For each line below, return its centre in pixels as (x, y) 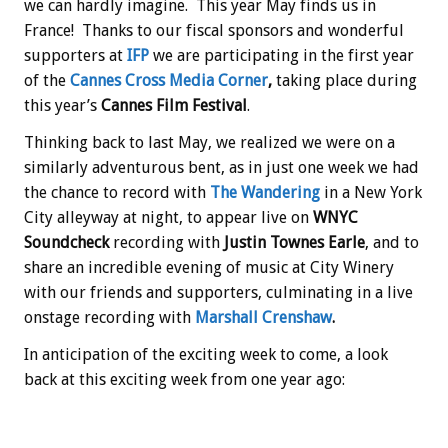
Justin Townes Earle (294, 243)
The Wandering (265, 193)
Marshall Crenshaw (263, 318)
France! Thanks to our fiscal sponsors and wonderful (214, 31)
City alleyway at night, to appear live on (168, 218)
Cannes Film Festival (172, 106)
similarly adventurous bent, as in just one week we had (221, 168)
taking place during (344, 81)
